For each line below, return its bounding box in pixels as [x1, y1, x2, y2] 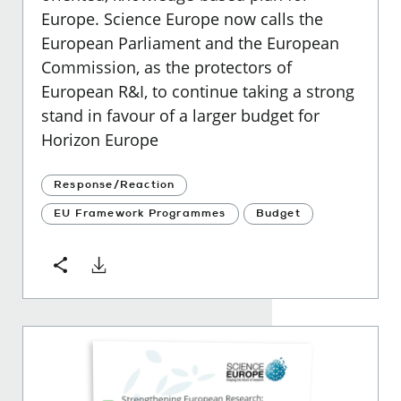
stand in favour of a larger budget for [41, 104, 320, 126]
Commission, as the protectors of [41, 55, 292, 78]
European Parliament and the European [41, 31, 339, 54]
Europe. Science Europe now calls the [41, 7, 323, 30]
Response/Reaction [54, 177, 175, 192]
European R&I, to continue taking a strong [41, 80, 354, 102]
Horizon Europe [41, 128, 158, 150]
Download [89, 255, 166, 277]
